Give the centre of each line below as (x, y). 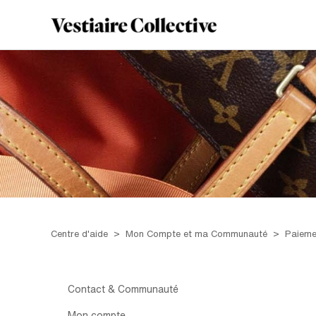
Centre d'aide (79, 234)
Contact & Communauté (123, 289)
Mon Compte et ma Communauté (196, 234)
